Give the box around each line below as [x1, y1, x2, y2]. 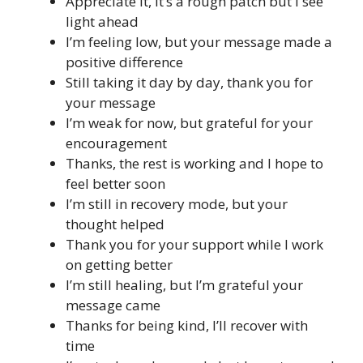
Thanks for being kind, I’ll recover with [66, 315, 308, 335]
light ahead [66, 11, 139, 31]
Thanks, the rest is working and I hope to [66, 153, 323, 173]
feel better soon [66, 173, 165, 193]
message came [66, 295, 160, 314]
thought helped [66, 214, 164, 233]
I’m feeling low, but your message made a [66, 32, 332, 51]
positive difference [66, 52, 183, 71]
